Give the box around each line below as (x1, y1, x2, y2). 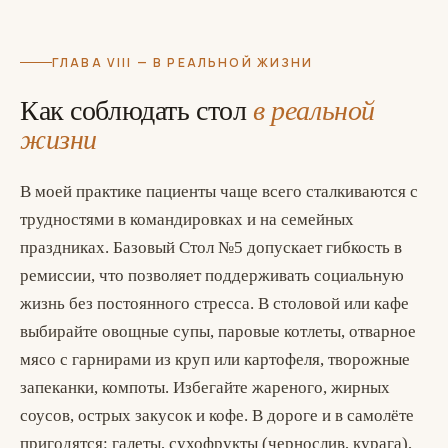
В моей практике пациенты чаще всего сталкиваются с (20, 182, 418, 201)
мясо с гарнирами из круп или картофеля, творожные (20, 350, 410, 369)
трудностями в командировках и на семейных (20, 210, 354, 229)
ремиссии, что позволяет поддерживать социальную (20, 266, 404, 285)
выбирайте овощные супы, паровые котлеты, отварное (20, 322, 416, 341)
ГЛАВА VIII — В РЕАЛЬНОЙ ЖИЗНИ (52, 54, 314, 71)
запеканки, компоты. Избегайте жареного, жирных (20, 378, 390, 397)
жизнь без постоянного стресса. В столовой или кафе (20, 294, 409, 313)
